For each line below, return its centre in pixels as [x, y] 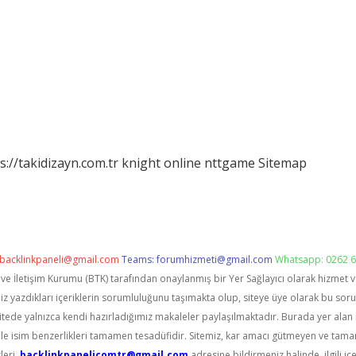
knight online [161, 163]
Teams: [139, 259]
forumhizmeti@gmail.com [215, 259]
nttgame [230, 163]
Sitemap [282, 163]
